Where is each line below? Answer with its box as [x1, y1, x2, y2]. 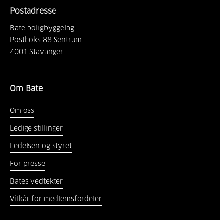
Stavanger [29, 48, 63, 55]
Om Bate [10, 84, 43, 93]
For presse [10, 160, 45, 167]
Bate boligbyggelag [10, 25, 74, 32]
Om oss [10, 107, 34, 114]
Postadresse [10, 7, 56, 15]
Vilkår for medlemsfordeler [10, 195, 102, 203]
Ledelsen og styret [10, 142, 72, 150]
